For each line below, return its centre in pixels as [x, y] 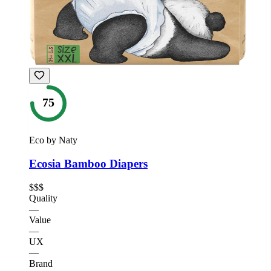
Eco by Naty [53, 140]
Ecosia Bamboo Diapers [88, 163]
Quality [43, 198]
